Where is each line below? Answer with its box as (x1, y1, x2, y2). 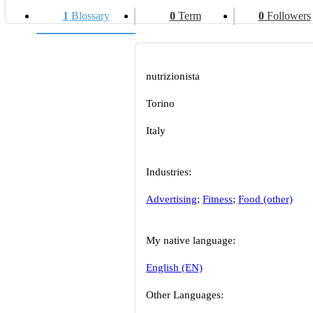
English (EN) (146, 262, 203, 273)
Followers (263, 10, 311, 22)
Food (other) (238, 194, 293, 205)
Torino (146, 98, 175, 109)
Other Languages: (146, 289, 224, 300)
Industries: (146, 166, 191, 177)
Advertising (146, 194, 197, 205)
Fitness (203, 194, 233, 205)
